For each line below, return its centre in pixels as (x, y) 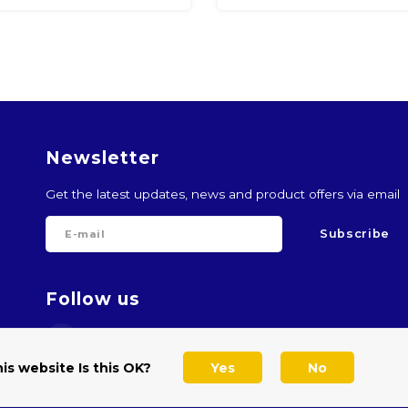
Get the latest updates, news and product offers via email (223, 194)
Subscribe (355, 234)
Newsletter (102, 158)
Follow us (93, 300)
